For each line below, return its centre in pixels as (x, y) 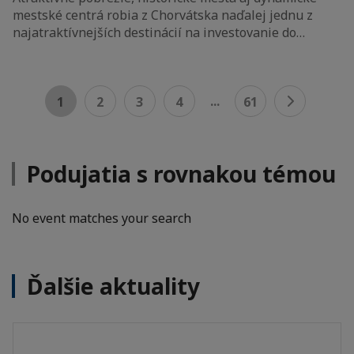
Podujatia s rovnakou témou (181, 173)
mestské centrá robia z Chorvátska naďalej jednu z (163, 15)
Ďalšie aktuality (113, 286)
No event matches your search (102, 218)
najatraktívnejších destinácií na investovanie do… (159, 32)
